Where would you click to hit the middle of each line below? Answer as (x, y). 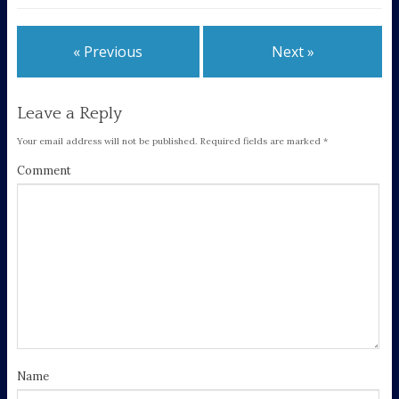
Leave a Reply (69, 114)
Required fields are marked (260, 142)
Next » (293, 52)
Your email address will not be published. (107, 142)
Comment (44, 171)
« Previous (108, 52)
